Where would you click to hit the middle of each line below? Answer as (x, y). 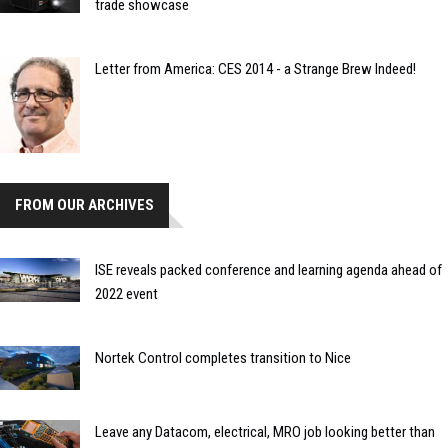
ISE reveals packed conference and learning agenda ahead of (268, 269)
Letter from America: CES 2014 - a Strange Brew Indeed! (255, 68)
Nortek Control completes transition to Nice (223, 357)
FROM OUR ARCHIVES (84, 204)
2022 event (126, 293)
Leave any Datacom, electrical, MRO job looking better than (265, 432)
